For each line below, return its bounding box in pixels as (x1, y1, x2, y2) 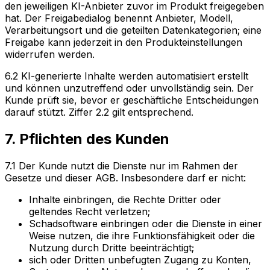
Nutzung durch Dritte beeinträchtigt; (29, 241, 194, 254)
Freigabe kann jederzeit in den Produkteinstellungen (5, 36, 242, 48)
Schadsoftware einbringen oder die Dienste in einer (29, 217, 262, 230)
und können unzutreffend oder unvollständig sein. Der (5, 81, 254, 94)
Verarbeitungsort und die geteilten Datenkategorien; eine (5, 24, 262, 36)
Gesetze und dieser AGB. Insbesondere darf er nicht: (5, 171, 246, 184)
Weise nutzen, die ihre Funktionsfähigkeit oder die (29, 229, 255, 242)
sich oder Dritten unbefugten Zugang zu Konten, (29, 253, 251, 266)
